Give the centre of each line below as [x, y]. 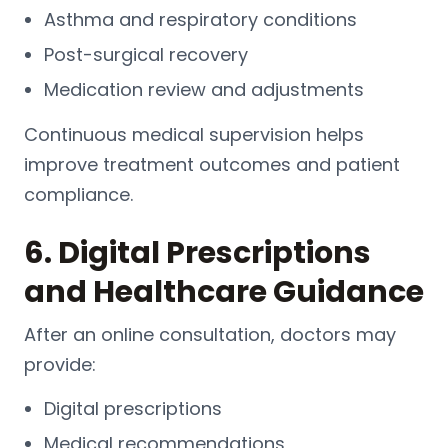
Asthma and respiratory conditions [200, 19]
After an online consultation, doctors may [210, 334]
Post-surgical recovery [146, 54]
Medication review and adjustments [204, 89]
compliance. [78, 194]
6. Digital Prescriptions [197, 252]
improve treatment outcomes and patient [212, 164]
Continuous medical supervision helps [194, 134]
